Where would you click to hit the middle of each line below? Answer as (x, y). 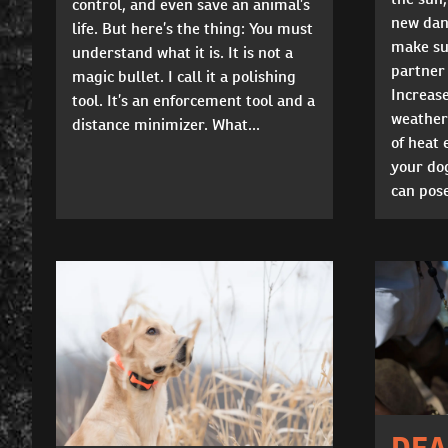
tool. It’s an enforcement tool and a (193, 100)
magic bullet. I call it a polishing (184, 76)
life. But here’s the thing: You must (192, 28)
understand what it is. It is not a (182, 52)
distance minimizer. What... (166, 124)
